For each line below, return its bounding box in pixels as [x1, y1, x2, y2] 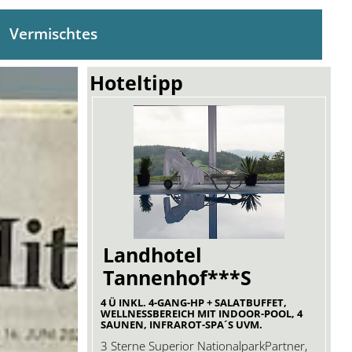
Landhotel [103, 242, 203, 268]
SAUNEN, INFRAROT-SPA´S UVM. [101, 317, 263, 332]
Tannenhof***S [103, 265, 252, 291]
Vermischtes [9, 24, 97, 44]
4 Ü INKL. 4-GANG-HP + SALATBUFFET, [101, 295, 288, 310]
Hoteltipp [90, 70, 184, 96]
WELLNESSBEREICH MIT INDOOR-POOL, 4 [101, 306, 303, 321]
